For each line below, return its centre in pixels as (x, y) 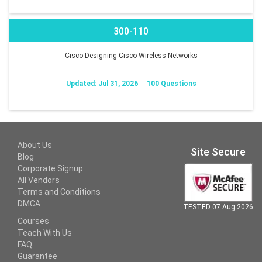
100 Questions (171, 83)
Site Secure (218, 151)
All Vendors (39, 180)
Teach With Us (45, 232)
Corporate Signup (50, 168)
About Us (35, 145)
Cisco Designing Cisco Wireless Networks (131, 55)
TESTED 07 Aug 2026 (218, 207)
